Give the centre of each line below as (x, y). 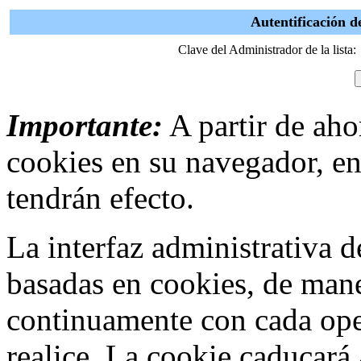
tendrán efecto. (100, 198)
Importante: (85, 125)
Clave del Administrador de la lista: (267, 50)
